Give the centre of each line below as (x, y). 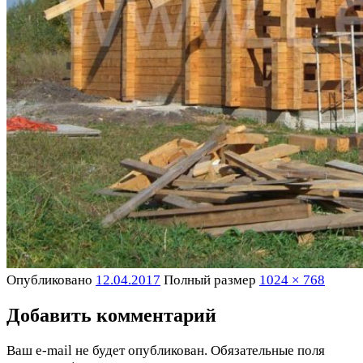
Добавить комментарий (111, 315)
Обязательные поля (266, 350)
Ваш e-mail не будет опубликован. (107, 350)
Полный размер (211, 280)
